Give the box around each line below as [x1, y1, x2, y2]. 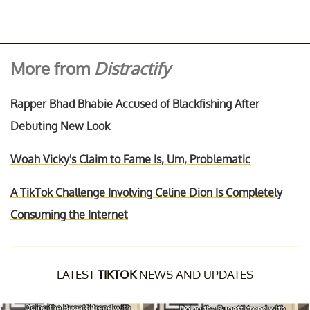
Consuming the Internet [10, 207, 128, 221]
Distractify [94, 57, 170, 79]
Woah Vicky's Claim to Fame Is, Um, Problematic [10, 152, 250, 166]
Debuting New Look [10, 118, 110, 133]
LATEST [57, 266, 98, 282]
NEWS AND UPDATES [136, 266, 253, 282]
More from [10, 57, 94, 79]
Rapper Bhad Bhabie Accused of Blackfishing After [10, 96, 259, 111]
